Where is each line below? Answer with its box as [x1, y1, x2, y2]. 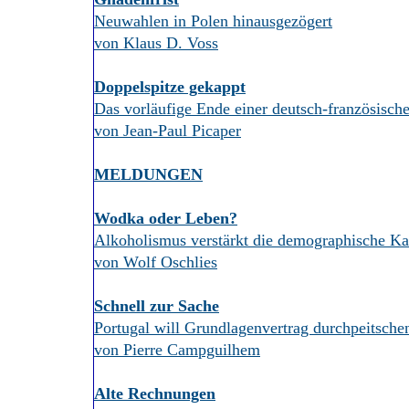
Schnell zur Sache [94, 297, 219, 315]
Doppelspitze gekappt [94, 78, 246, 96]
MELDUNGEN [94, 165, 203, 184]
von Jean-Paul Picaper [94, 121, 241, 140]
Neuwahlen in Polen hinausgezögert [94, 12, 332, 30]
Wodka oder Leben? [94, 209, 237, 227]
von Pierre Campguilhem [94, 341, 260, 359]
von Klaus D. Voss [94, 34, 218, 52]
